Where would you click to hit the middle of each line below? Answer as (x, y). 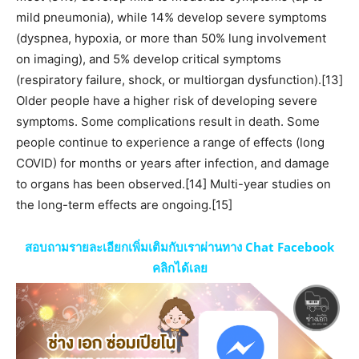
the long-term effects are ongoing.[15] (124, 205)
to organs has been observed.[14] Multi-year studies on (173, 184)
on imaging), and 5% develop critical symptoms (149, 59)
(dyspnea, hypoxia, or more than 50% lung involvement (171, 38)
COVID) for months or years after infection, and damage (173, 163)
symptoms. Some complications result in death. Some (168, 122)
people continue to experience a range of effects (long (170, 143)
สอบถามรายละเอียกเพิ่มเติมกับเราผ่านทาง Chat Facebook (179, 247)
